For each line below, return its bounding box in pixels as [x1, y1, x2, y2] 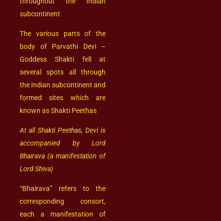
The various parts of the [20, 29, 106, 37]
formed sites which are [20, 93, 106, 102]
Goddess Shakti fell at [20, 55, 106, 63]
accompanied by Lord [20, 139, 106, 147]
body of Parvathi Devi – [20, 42, 106, 50]
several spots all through [20, 68, 106, 76]
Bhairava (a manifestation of [20, 151, 106, 160]
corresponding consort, [20, 197, 106, 205]
